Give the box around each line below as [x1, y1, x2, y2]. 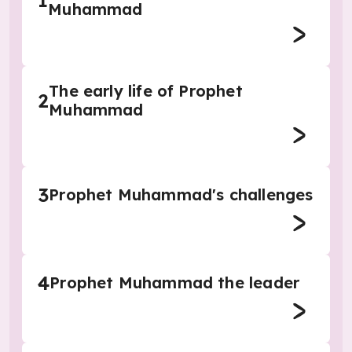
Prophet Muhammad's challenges [49, 185, 313, 204]
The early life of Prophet [49, 81, 243, 101]
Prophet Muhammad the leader [49, 273, 300, 292]
